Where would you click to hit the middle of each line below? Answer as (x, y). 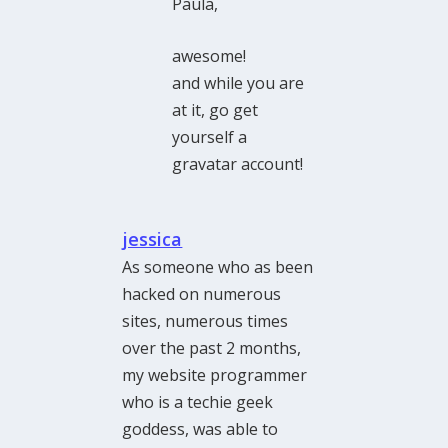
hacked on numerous (202, 294)
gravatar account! (238, 164)
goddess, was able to (200, 429)
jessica (152, 239)
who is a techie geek (198, 402)
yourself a (210, 137)
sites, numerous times (205, 321)
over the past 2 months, (212, 348)
